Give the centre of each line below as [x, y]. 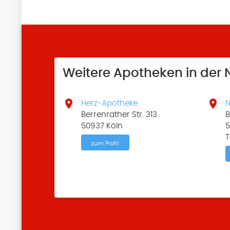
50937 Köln [102, 126]
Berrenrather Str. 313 [119, 114]
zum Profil [106, 143]
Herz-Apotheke [110, 103]
